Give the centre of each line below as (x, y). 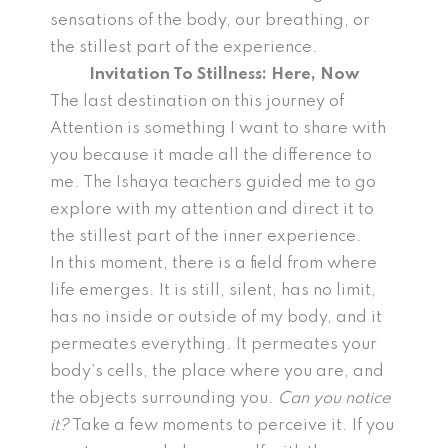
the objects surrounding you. (164, 399)
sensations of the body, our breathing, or (210, 21)
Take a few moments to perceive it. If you (231, 426)
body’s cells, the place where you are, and (217, 372)
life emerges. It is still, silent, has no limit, (213, 291)
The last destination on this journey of (197, 102)
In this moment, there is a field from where (213, 264)
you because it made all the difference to (211, 156)
